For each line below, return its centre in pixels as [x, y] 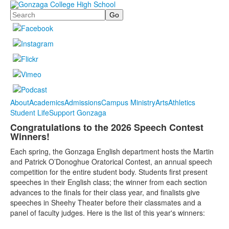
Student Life [30, 113]
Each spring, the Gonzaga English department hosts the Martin [112, 152]
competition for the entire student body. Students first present [109, 172]
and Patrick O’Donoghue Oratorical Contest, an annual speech [111, 162]
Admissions [83, 102]
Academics [47, 102]
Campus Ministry [128, 102]
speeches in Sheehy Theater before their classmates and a [106, 203]
